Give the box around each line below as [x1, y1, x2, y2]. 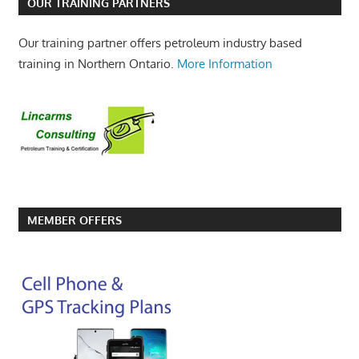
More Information [176, 56, 272, 72]
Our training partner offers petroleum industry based [18, 35, 302, 51]
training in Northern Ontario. [18, 56, 177, 72]
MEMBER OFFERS [26, 212, 122, 227]
